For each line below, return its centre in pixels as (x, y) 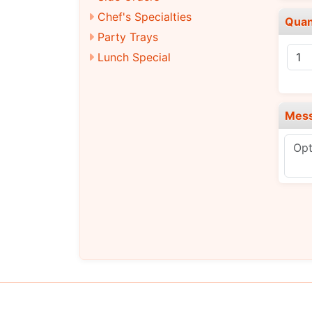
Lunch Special (134, 57)
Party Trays (128, 37)
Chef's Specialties (145, 16)
